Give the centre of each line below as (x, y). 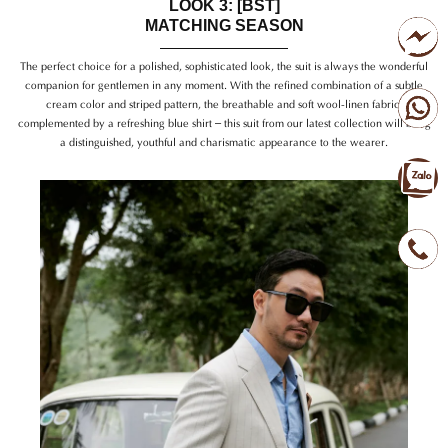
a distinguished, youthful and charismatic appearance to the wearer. (224, 140)
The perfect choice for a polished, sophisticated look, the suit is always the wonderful (224, 64)
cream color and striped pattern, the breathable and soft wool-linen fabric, (224, 102)
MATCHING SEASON (224, 25)
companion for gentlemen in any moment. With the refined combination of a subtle (224, 83)
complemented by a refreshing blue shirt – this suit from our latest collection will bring (224, 121)
